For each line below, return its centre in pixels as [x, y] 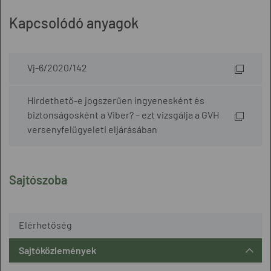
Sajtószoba [38, 180]
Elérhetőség [45, 225]
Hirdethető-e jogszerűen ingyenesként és [116, 100]
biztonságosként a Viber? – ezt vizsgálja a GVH [123, 115]
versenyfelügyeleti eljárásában [92, 129]
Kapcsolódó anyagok [74, 23]
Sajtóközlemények [57, 250]
